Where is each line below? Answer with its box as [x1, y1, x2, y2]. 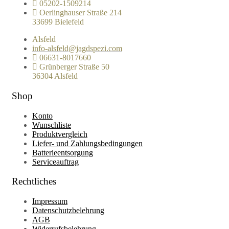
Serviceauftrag [32, 157, 79, 166]
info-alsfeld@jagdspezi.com [32, 44, 122, 53]
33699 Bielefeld [32, 17, 84, 27]
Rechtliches [12, 176, 56, 187]
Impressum [32, 196, 67, 205]
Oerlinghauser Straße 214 [39, 8, 122, 17]
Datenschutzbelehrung [32, 205, 104, 215]
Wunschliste [32, 120, 71, 129]
